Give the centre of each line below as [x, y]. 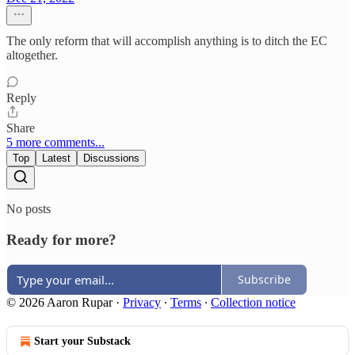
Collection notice [253, 302]
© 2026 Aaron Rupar [59, 302]
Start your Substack [82, 341]
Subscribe [264, 279]
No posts [29, 209]
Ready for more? [61, 239]
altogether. [32, 55]
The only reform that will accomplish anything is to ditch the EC [167, 41]
